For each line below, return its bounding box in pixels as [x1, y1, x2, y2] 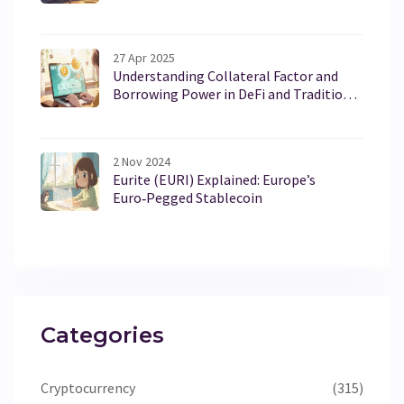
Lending [113, 103, 162, 122]
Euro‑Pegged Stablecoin [113, 188, 262, 207]
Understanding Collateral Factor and [113, 67, 338, 86]
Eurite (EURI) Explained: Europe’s [113, 170, 316, 189]
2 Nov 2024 [113, 153, 170, 170]
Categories [41, 322, 164, 349]
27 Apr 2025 [113, 50, 175, 67]
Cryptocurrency [41, 379, 135, 398]
